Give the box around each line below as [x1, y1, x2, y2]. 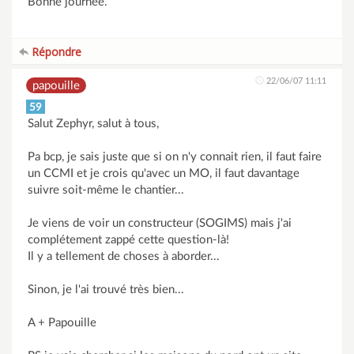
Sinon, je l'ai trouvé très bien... [28, 284, 184, 296]
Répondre [28, 44, 81, 59]
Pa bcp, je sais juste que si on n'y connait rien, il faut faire [28, 151, 322, 163]
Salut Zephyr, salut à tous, [28, 118, 159, 130]
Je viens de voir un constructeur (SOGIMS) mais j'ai [28, 217, 292, 229]
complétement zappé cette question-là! [28, 234, 229, 246]
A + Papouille [28, 317, 96, 329]
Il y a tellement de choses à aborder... [28, 250, 220, 262]
